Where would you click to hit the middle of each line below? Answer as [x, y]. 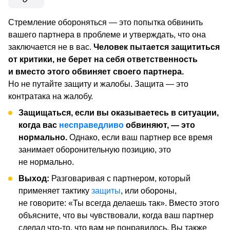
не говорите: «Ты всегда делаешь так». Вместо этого [119, 203]
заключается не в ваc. [51, 47]
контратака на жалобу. [51, 96]
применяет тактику [55, 190]
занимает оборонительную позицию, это [95, 149]
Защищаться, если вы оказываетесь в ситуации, [119, 112]
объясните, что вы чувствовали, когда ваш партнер [116, 215]
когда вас [39, 125]
